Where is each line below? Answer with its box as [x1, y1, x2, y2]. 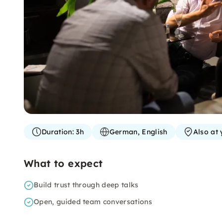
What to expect [24, 157, 103, 169]
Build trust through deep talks [34, 180, 139, 189]
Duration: [42, 127, 74, 136]
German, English [109, 127, 167, 136]
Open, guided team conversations [34, 197, 152, 206]
